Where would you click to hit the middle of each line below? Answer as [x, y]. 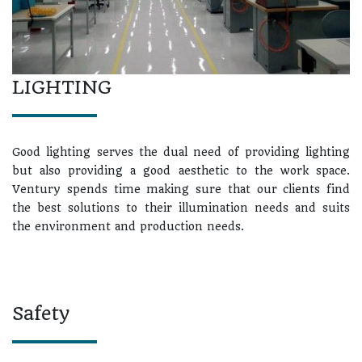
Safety [41, 313]
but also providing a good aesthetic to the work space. [181, 170]
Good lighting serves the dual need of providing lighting [181, 152]
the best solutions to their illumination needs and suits [181, 207]
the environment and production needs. [128, 226]
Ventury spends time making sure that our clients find [181, 189]
